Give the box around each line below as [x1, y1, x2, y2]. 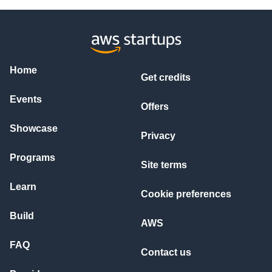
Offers [141, 101, 169, 112]
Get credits [141, 72, 191, 83]
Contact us [141, 247, 191, 257]
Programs [10, 152, 55, 163]
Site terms [141, 160, 187, 170]
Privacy [141, 131, 175, 141]
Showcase [10, 123, 58, 134]
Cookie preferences [141, 189, 231, 199]
